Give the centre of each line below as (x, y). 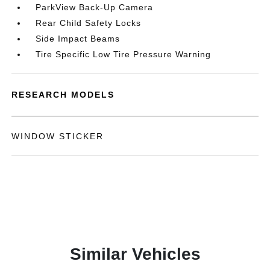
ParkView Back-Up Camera (95, 7)
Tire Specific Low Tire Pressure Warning (124, 54)
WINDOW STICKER (58, 136)
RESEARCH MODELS (63, 95)
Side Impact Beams (78, 39)
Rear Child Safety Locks (89, 23)
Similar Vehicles (135, 254)
